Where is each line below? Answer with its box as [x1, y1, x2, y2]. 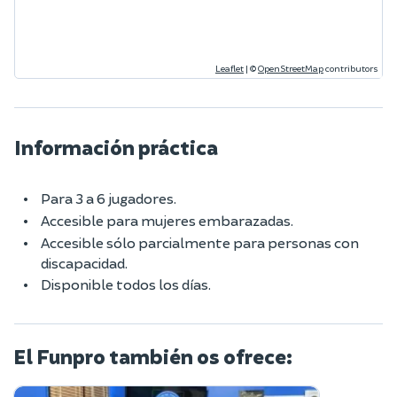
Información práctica [14, 134, 218, 160]
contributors [323, 62, 378, 74]
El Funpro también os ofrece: [13, 343, 292, 369]
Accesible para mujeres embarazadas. [41, 211, 293, 229]
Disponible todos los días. [41, 275, 211, 292]
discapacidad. [41, 253, 128, 271]
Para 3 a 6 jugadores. [41, 189, 176, 206]
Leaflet [215, 62, 244, 74]
